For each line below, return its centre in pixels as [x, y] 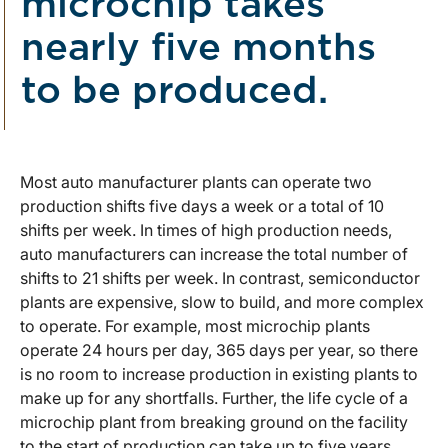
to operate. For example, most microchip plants [195, 326]
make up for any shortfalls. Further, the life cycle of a [214, 398]
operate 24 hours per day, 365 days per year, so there [219, 350]
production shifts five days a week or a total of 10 [202, 206]
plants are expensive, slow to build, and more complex [222, 302]
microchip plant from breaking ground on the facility [214, 422]
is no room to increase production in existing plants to [219, 374]
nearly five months [198, 49]
